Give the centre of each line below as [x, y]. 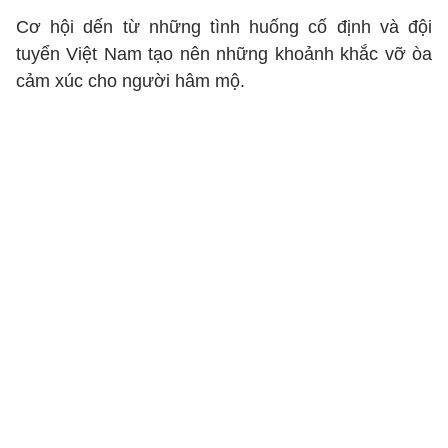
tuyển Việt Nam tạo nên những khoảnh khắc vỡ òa [224, 54]
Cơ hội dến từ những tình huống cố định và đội [224, 27]
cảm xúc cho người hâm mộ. [130, 81]
